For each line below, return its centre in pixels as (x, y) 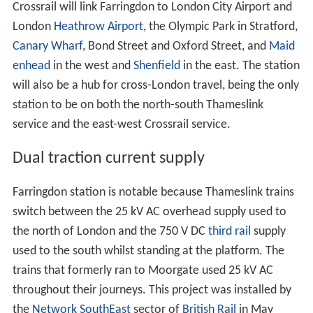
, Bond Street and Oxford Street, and (175, 47)
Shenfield (156, 66)
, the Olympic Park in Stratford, (220, 27)
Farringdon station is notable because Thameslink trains (153, 192)
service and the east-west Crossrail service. (121, 125)
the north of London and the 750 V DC (110, 231)
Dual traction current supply (108, 158)
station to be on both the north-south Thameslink (138, 105)
